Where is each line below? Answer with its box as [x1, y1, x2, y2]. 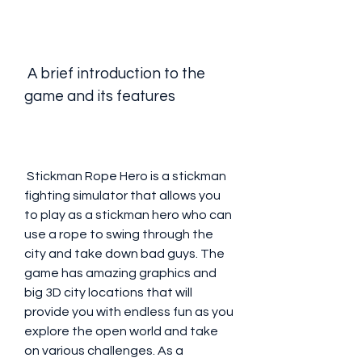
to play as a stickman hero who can [24, 208, 232, 221]
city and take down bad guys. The [24, 247, 225, 260]
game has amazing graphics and [24, 267, 217, 280]
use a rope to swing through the [24, 228, 213, 241]
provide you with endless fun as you [24, 305, 234, 318]
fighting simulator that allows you [24, 189, 221, 202]
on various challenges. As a [24, 344, 183, 357]
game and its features [24, 89, 175, 104]
